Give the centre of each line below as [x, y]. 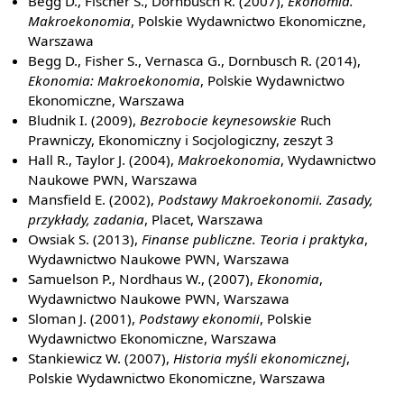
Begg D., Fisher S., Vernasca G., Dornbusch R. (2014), [195, 60]
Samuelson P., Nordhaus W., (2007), [143, 278]
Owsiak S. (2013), [85, 239]
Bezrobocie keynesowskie [219, 119]
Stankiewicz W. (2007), [101, 358]
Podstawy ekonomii [200, 318]
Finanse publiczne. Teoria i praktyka [253, 239]
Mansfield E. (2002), [93, 199]
